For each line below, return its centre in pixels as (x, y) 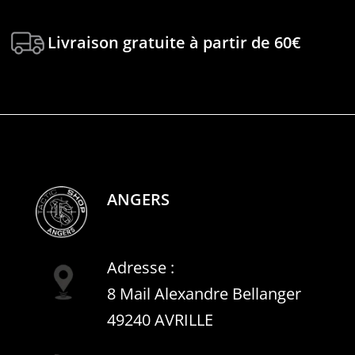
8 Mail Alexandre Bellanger (204, 293)
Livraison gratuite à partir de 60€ (174, 43)
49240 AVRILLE (160, 319)
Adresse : (141, 267)
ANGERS (138, 199)
